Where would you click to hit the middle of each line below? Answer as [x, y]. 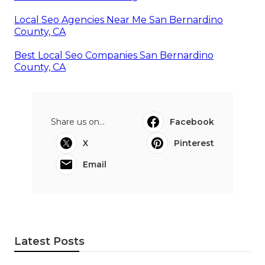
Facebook [192, 122]
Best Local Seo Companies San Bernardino [114, 55]
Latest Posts [49, 241]
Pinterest [194, 143]
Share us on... [78, 122]
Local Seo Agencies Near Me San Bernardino [119, 20]
